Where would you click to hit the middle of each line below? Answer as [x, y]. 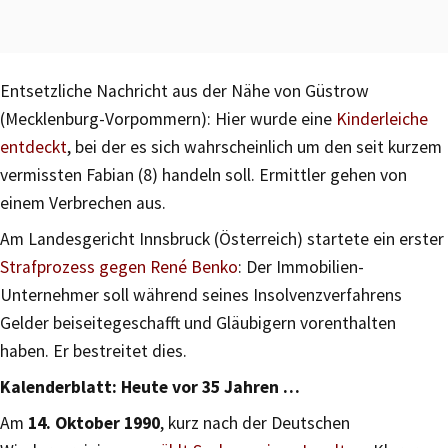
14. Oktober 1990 [94, 422]
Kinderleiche [382, 118]
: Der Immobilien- [301, 266]
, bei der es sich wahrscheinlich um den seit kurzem [254, 146]
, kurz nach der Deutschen [255, 422]
